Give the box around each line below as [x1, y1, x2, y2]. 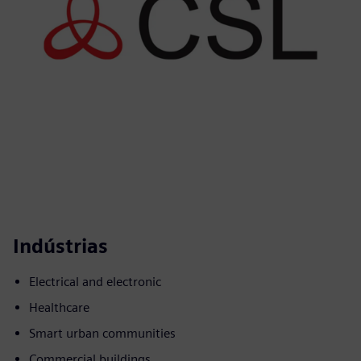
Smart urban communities [29, 326, 176, 341]
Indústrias [13, 234, 108, 258]
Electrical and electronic [29, 274, 161, 289]
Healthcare [29, 300, 89, 315]
